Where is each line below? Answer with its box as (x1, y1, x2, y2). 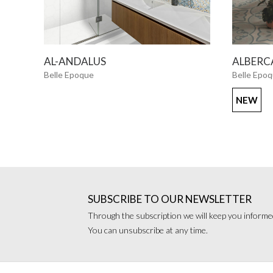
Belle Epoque (44, 69, 94, 80)
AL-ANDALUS (44, 55, 106, 68)
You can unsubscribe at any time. (88, 225, 208, 235)
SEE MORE (110, 52, 144, 62)
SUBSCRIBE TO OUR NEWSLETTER (88, 193, 252, 205)
